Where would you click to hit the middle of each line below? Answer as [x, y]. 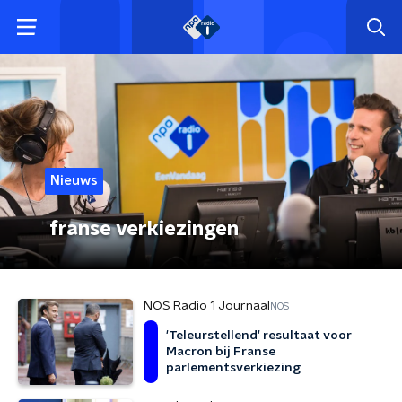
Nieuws [74, 181]
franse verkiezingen [144, 229]
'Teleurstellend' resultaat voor [259, 336]
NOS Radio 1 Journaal [207, 306]
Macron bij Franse [221, 352]
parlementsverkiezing [233, 368]
